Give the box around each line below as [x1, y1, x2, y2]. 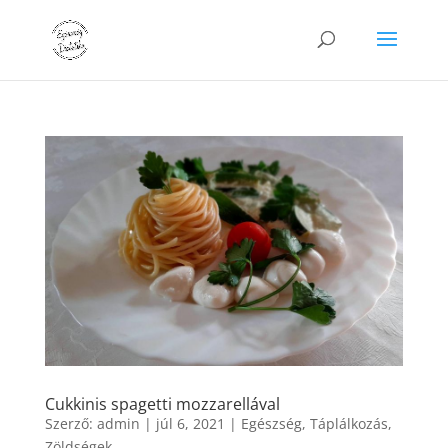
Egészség [240, 413, 302, 433]
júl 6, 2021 [155, 413, 225, 433]
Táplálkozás [309, 413, 388, 433]
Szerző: [44, 413, 97, 433]
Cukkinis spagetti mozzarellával [44, 392, 280, 415]
